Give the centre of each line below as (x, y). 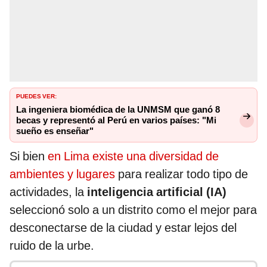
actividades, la (48, 192)
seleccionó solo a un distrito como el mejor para (133, 210)
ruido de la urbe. (52, 246)
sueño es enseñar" (55, 131)
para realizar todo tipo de (183, 174)
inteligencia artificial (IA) (157, 192)
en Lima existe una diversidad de (133, 156)
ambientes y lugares (64, 174)
